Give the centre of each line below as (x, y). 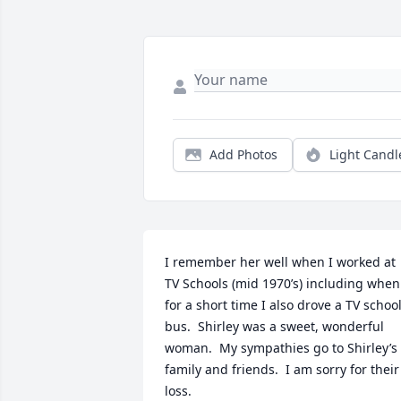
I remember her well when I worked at (280, 261)
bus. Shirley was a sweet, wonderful (274, 326)
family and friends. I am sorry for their (282, 369)
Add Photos (243, 154)
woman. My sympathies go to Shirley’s (281, 347)
